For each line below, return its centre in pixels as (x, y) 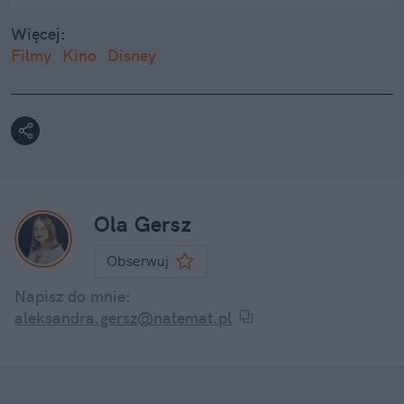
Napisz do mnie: (73, 297)
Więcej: (38, 34)
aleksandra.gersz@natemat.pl (123, 318)
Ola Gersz (142, 224)
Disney (132, 56)
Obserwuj (138, 261)
